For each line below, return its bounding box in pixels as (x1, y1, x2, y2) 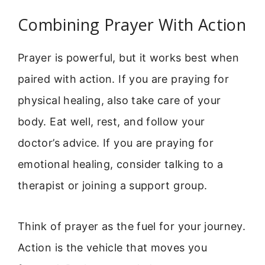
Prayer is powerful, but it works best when (18, 51, 240, 64)
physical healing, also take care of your (18, 94, 221, 107)
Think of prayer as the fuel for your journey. (18, 219, 246, 232)
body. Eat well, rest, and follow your (18, 115, 205, 128)
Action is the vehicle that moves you (18, 241, 207, 254)
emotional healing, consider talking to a (18, 158, 224, 171)
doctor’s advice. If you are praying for (18, 137, 214, 150)
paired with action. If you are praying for (18, 73, 230, 86)
